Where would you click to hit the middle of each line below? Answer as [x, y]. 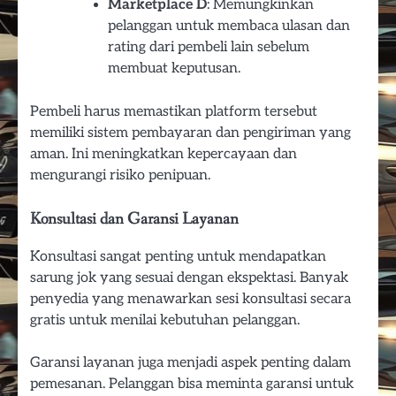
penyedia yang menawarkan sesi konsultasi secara [190, 299]
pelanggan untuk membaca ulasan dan [229, 26]
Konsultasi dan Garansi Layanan [134, 219]
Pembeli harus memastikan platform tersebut [174, 111]
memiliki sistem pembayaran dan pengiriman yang [190, 132]
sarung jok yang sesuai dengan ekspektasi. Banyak [189, 278]
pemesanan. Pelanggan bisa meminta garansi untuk [192, 384]
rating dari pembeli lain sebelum [209, 47]
